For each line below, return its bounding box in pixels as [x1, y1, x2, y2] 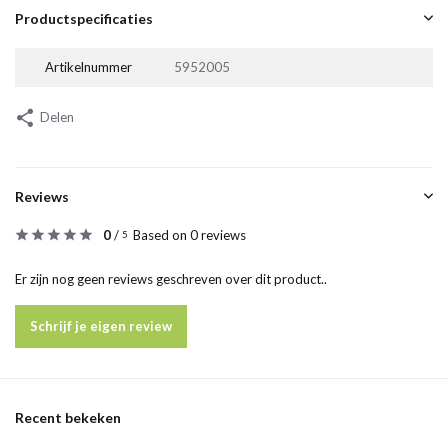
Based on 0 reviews [133, 227, 246, 244]
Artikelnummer [45, 59, 132, 76]
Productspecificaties [15, 10, 153, 28]
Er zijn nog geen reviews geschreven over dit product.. [15, 271, 327, 288]
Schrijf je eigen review [30, 318, 172, 335]
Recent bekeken [15, 409, 121, 427]
